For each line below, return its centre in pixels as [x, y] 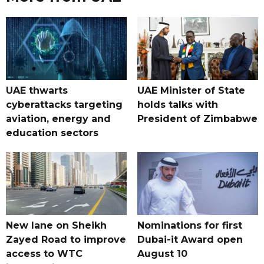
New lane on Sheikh [56, 226]
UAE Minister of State [191, 91]
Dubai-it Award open [190, 240]
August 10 [162, 254]
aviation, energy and [58, 119]
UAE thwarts [37, 91]
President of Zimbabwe [197, 119]
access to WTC [44, 254]
